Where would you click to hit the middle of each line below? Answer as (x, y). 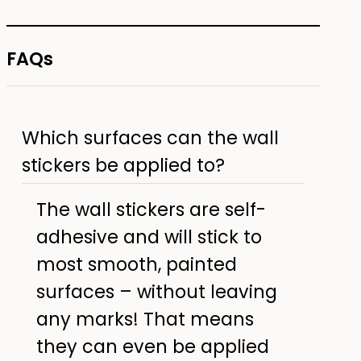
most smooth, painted (136, 265)
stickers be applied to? (124, 166)
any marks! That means (145, 320)
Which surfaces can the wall (151, 138)
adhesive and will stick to (149, 237)
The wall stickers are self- (151, 210)
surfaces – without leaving (156, 292)
